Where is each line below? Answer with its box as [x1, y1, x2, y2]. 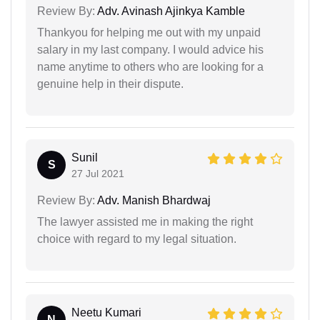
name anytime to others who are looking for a [37, 60, 264, 73]
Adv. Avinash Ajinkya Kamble [95, 4, 245, 17]
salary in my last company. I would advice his [37, 43, 264, 56]
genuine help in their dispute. [37, 77, 184, 90]
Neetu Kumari [71, 306, 141, 319]
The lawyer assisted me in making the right [37, 215, 253, 228]
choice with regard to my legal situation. [37, 232, 236, 245]
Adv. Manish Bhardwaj [95, 194, 211, 206]
